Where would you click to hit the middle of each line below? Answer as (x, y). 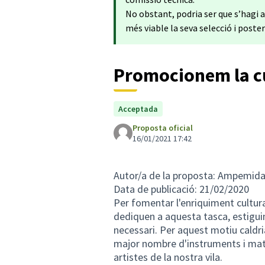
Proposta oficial (163, 128)
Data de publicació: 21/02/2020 (181, 189)
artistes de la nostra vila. (168, 257)
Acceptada (138, 109)
